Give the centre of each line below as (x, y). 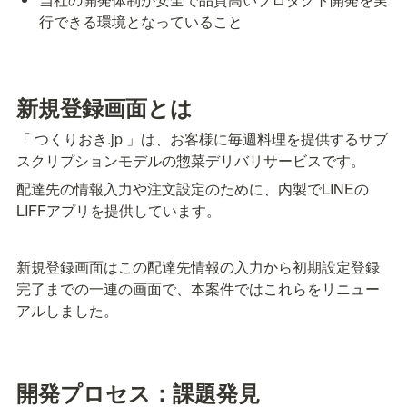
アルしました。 (67, 310)
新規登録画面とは (104, 107)
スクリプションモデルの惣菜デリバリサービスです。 (191, 160)
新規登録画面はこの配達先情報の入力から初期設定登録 (198, 266)
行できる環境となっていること (141, 22)
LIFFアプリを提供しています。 (119, 210)
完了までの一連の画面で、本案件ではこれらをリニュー (198, 288)
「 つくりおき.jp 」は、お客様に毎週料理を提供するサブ (202, 138)
